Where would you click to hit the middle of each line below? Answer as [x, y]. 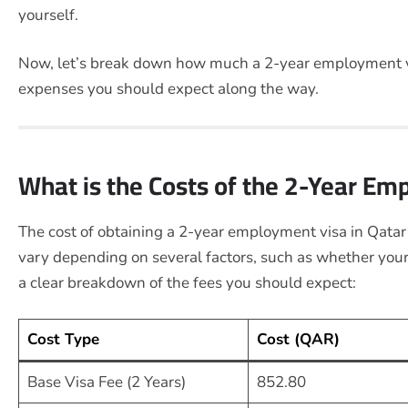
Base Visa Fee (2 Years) [106, 382]
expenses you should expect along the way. [168, 89]
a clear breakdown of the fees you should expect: [187, 282]
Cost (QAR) [298, 340]
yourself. [48, 15]
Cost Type [63, 340]
